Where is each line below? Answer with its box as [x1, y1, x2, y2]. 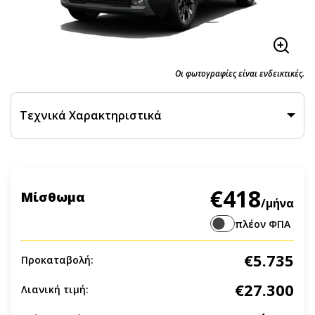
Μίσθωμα [21, 188, 85, 205]
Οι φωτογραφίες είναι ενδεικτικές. [175, 68, 304, 79]
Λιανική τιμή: [21, 283, 89, 296]
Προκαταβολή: [21, 253, 94, 266]
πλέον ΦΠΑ [235, 217, 290, 231]
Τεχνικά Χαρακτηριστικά [20, 108, 162, 123]
